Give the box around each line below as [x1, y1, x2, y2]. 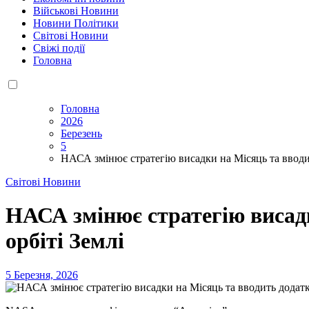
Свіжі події [33, 41, 85, 54]
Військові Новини [33, 4, 119, 17]
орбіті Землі [6, 228, 124, 254]
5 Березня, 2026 [6, 268, 78, 281]
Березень [61, 127, 102, 139]
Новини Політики [33, 17, 119, 29]
